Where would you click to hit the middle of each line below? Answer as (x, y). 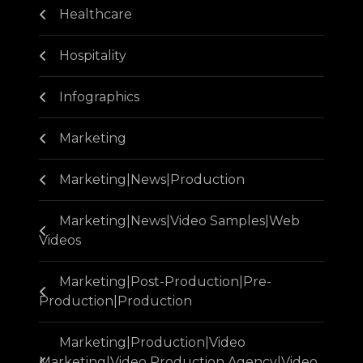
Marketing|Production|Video (152, 342)
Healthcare (96, 14)
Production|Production (115, 301)
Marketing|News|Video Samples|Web (179, 221)
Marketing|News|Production (152, 179)
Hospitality (93, 56)
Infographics (99, 97)
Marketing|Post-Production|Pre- (165, 282)
